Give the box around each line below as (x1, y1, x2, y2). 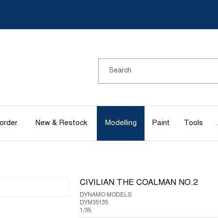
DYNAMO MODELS (80, 192, 131, 198)
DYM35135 (80, 200, 109, 206)
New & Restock (36, 120, 87, 127)
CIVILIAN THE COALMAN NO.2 (80, 179, 198, 187)
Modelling (105, 120, 137, 127)
